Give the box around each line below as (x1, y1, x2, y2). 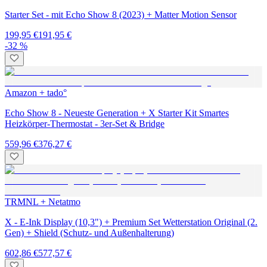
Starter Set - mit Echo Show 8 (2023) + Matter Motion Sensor (5, 9, 237, 20)
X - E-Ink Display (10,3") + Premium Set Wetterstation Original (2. (5, 216, 257, 227)
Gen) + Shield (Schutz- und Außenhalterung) (5, 227, 174, 238)
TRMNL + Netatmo (5, 196, 80, 207)
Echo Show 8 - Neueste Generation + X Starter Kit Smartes (5, 107, 229, 118)
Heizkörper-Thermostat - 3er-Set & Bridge (5, 118, 164, 129)
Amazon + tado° (5, 87, 67, 98)
